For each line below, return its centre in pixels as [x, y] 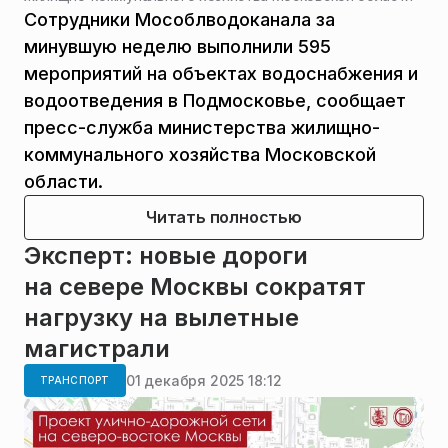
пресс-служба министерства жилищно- [202, 128]
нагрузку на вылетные [161, 318]
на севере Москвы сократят [195, 287]
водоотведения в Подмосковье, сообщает [215, 101]
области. [63, 182]
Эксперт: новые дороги [166, 256]
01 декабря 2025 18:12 [203, 380]
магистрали [97, 349]
